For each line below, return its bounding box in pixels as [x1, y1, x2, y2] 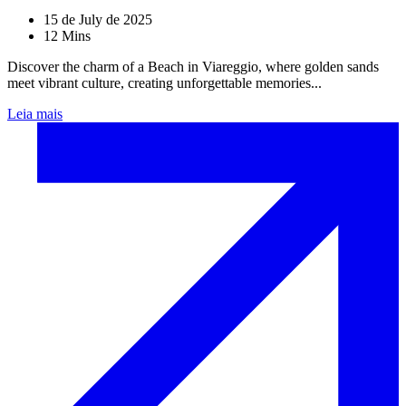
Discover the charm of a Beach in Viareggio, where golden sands [7, 59, 379, 75]
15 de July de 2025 [43, 12, 152, 28]
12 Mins [43, 28, 91, 44]
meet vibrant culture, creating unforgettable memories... [7, 75, 322, 92]
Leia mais [7, 106, 63, 122]
